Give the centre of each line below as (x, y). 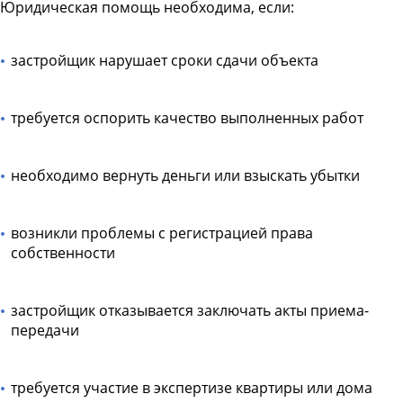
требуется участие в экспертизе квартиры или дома (192, 387)
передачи (45, 330)
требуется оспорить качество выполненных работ (187, 117)
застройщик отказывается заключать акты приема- (190, 310)
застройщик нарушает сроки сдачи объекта (165, 60)
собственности (63, 252)
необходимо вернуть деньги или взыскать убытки (185, 175)
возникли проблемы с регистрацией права (162, 233)
